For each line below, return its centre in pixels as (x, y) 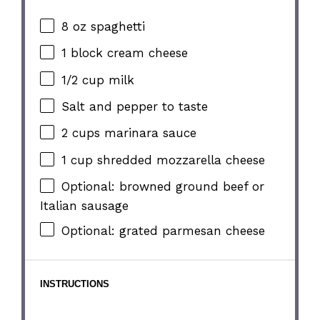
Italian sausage (85, 205)
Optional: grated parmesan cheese (164, 230)
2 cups (81, 133)
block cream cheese (127, 53)
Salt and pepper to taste (135, 107)
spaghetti (116, 26)
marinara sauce (149, 133)
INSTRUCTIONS (75, 284)
